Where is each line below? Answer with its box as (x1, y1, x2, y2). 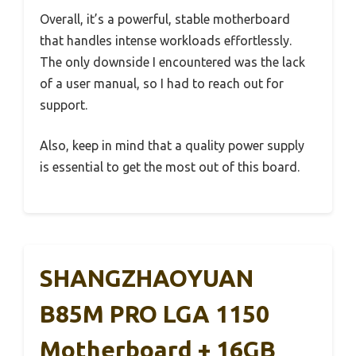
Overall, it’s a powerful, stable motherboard (40, 12, 290, 27)
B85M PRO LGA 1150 (40, 300, 269, 328)
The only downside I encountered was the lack (40, 55, 305, 70)
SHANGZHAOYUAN (40, 265, 253, 292)
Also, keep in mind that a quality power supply (40, 138, 304, 153)
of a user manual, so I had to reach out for (40, 76, 284, 91)
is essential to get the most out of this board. (40, 160, 300, 175)
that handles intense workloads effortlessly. (40, 33, 292, 48)
